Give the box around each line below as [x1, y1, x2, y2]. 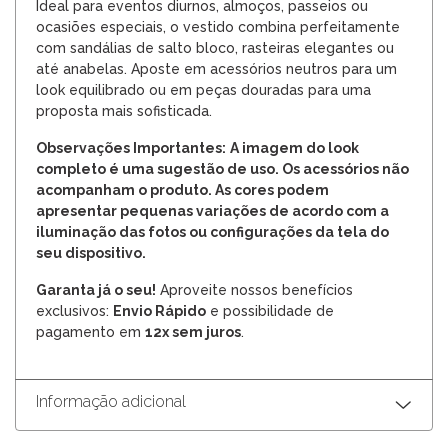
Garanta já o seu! [36, 281, 156, 298]
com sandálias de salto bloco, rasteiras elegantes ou [36, 39, 394, 56]
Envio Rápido [113, 302, 206, 319]
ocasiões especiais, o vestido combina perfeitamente [36, 18, 400, 35]
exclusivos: [36, 302, 113, 319]
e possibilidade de [206, 302, 334, 319]
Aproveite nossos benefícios [156, 281, 353, 298]
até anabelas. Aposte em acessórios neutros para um [36, 60, 397, 77]
